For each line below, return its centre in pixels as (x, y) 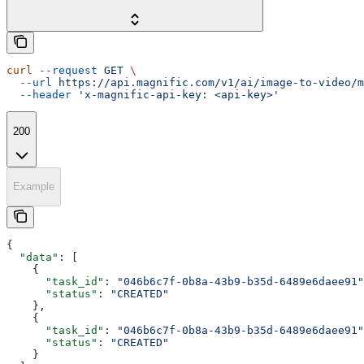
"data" (32, 257)
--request (65, 71)
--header (39, 95)
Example (34, 187)
